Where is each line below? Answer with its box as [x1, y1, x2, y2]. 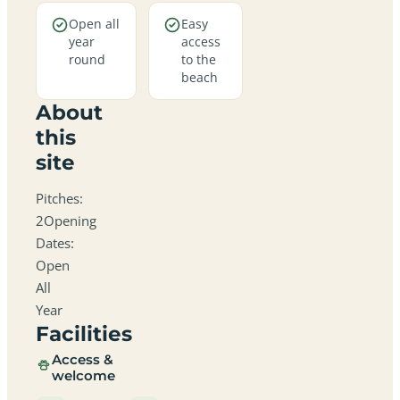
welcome [52, 367, 115, 384]
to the [181, 50, 216, 68]
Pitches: [36, 188, 83, 207]
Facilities [36, 321, 132, 346]
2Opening [36, 211, 96, 229]
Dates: [36, 233, 74, 252]
